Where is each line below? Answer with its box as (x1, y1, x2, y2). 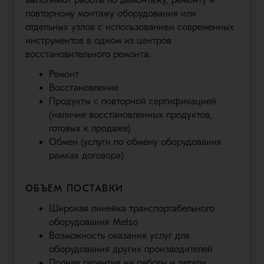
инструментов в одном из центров (25, 35, 171, 46)
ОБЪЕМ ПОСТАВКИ (25, 183, 124, 194)
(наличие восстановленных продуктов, (48, 109, 212, 120)
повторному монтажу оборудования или (25, 8, 196, 19)
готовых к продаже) (48, 123, 130, 134)
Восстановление (48, 82, 118, 93)
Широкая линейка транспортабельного (48, 203, 214, 214)
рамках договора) (48, 150, 124, 161)
